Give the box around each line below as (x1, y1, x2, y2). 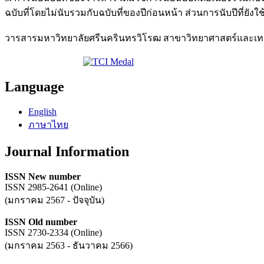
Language (5, 78, 64, 94)
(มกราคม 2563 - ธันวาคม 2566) (5, 240, 133, 250)
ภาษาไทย (28, 119, 68, 130)
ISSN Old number (5, 216, 77, 227)
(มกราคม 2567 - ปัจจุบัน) (5, 194, 104, 205)
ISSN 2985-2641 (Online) (5, 181, 102, 192)
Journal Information (5, 143, 129, 159)
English (28, 106, 57, 117)
